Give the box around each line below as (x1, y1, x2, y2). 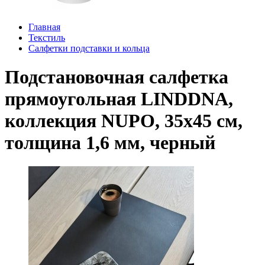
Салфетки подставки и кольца (28, 43, 150, 53)
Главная (28, 21, 60, 32)
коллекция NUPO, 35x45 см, (5, 109, 243, 131)
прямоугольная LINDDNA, (5, 88, 233, 109)
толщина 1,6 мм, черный (5, 131, 215, 153)
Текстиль (28, 32, 65, 43)
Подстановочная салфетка (5, 66, 228, 88)
